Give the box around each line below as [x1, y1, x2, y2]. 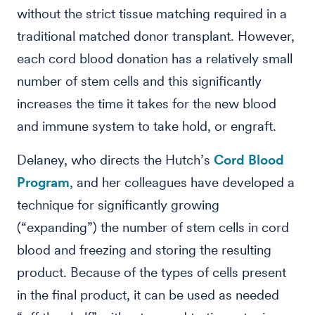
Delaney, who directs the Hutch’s [17, 152, 214, 168]
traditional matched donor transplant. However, [17, 28, 295, 44]
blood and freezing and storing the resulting [17, 242, 271, 258]
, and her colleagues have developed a [70, 174, 295, 191]
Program [17, 174, 70, 191]
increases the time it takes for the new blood [17, 96, 276, 112]
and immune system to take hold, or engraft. [17, 118, 276, 134]
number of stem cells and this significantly [17, 73, 262, 89]
